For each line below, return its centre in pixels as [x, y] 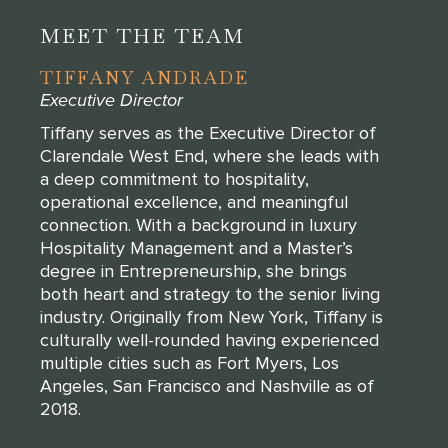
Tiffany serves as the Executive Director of [208, 132]
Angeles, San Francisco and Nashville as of [207, 385]
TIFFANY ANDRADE [144, 77]
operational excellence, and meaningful [194, 201]
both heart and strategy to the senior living [210, 293]
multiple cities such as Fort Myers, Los [189, 362]
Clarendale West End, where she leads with [209, 155]
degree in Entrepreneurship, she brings [193, 270]
